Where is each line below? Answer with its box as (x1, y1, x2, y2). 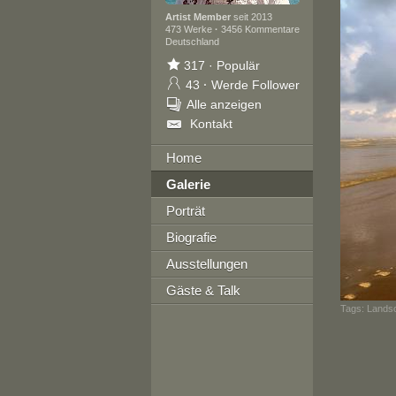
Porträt (165, 203, 205, 218)
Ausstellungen (165, 256, 247, 271)
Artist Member (164, 11, 231, 22)
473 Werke (164, 24, 215, 34)
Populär (212, 58, 260, 72)
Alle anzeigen (186, 97, 262, 111)
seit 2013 (230, 11, 272, 22)
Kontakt (189, 117, 232, 131)
